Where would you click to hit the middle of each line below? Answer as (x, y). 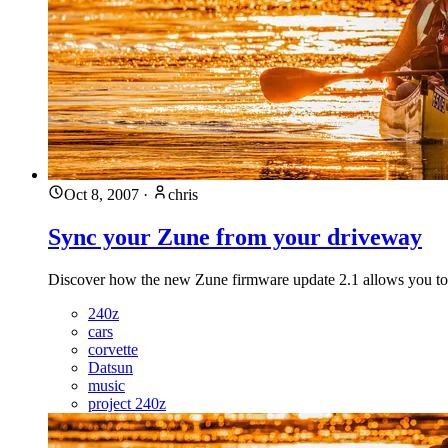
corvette (113, 349)
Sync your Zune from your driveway (235, 236)
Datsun (110, 367)
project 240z (127, 403)
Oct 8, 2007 (101, 194)
